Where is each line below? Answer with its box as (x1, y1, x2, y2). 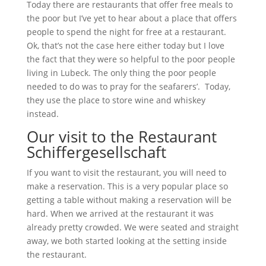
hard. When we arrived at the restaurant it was (26, 208, 214, 219)
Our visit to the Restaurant (26, 126, 217, 147)
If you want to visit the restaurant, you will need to (26, 167, 226, 178)
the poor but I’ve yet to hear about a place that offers (26, 12, 237, 24)
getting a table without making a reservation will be (26, 194, 232, 205)
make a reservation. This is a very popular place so (26, 180, 228, 192)
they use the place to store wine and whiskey (26, 94, 205, 106)
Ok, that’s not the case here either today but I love (26, 40, 224, 51)
